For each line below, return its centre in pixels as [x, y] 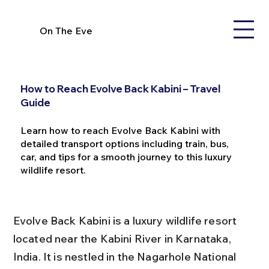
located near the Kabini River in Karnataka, [123, 239]
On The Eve [66, 30]
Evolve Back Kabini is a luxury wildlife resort [126, 221]
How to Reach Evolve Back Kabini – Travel [120, 89]
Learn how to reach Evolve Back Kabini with [120, 131]
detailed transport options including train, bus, [124, 144]
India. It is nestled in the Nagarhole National [126, 257]
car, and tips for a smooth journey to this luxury [126, 157]
